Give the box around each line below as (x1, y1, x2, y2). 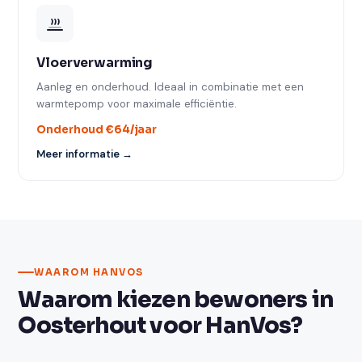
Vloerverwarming (36, 55, 154, 71)
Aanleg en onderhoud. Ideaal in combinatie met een (36, 80, 305, 94)
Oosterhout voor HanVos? (18, 311, 303, 339)
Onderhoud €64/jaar (36, 123, 158, 137)
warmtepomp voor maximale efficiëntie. (36, 97, 238, 111)
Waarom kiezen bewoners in (18, 285, 333, 314)
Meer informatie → (36, 147, 133, 161)
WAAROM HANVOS (34, 266, 144, 278)
